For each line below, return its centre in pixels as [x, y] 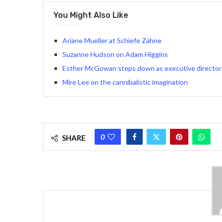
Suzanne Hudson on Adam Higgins [115, 54]
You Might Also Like [91, 15]
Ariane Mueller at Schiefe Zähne [112, 40]
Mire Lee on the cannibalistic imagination [125, 82]
